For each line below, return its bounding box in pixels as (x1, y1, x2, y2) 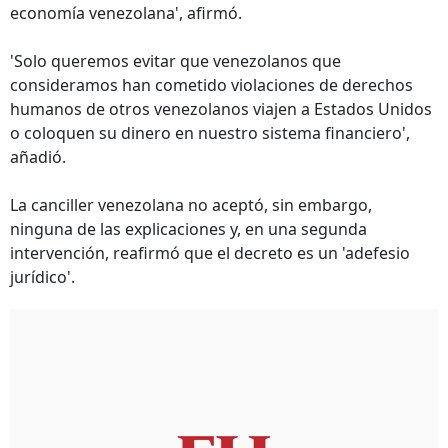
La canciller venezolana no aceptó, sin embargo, (10, 194, 372, 216)
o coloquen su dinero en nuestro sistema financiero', (10, 122, 410, 144)
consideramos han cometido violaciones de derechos (10, 74, 413, 96)
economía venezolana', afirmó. (10, 2, 242, 24)
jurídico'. (10, 266, 75, 288)
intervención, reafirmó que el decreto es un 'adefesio (10, 242, 410, 264)
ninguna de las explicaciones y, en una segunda (10, 218, 367, 240)
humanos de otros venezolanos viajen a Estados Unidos (10, 98, 432, 120)
